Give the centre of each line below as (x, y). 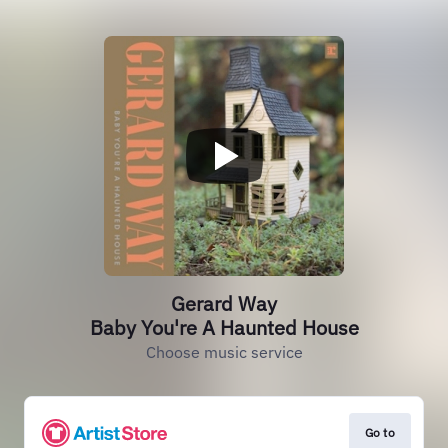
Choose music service (224, 352)
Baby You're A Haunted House (224, 327)
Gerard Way (224, 303)
